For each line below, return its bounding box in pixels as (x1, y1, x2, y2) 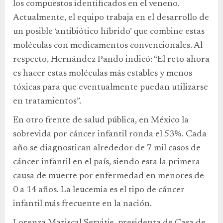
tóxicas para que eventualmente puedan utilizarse (13, 83, 208, 92)
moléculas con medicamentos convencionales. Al (13, 41, 203, 50)
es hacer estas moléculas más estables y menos (13, 69, 192, 78)
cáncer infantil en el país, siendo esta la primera (13, 157, 200, 167)
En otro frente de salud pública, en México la (13, 115, 189, 125)
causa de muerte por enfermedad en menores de (13, 171, 204, 181)
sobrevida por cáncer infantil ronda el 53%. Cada (13, 129, 207, 139)
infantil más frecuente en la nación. (13, 199, 152, 209)
